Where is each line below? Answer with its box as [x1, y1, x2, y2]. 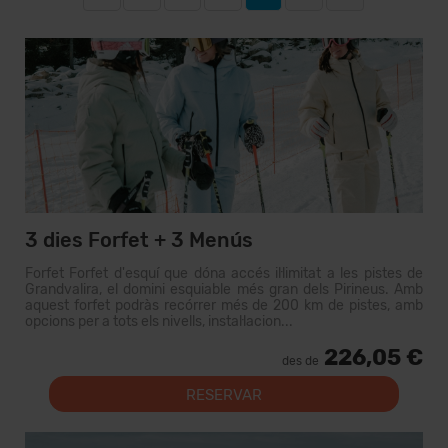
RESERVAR [186, 386, 262, 404]
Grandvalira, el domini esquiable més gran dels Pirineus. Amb [25, 281, 423, 298]
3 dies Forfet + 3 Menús [25, 228, 253, 252]
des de [282, 354, 319, 368]
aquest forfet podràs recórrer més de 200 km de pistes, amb [25, 297, 423, 314]
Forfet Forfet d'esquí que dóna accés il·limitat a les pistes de [25, 265, 423, 282]
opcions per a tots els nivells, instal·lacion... [25, 313, 293, 330]
